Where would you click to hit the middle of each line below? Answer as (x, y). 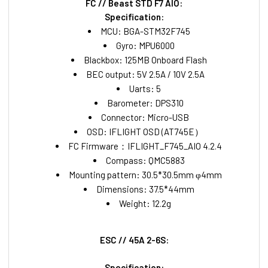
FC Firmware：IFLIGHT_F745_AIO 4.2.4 (145, 146)
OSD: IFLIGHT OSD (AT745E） (145, 132)
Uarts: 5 (145, 89)
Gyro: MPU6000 (145, 46)
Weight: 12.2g (145, 204)
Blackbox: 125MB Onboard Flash (145, 60)
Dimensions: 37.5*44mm (145, 189)
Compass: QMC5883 (145, 161)
